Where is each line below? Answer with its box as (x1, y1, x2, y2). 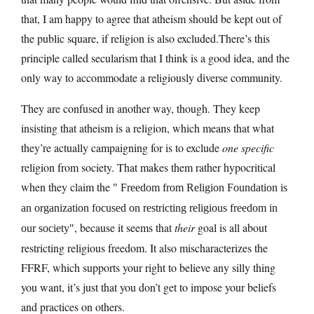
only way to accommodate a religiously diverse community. (21, 69, 282, 85)
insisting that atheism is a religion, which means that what (21, 120, 274, 135)
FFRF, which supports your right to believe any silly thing (21, 259, 275, 275)
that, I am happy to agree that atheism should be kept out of (21, 11, 282, 26)
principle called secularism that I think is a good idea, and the (21, 50, 289, 65)
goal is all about (195, 219, 267, 235)
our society (21, 221, 69, 234)
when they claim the (21, 179, 113, 194)
